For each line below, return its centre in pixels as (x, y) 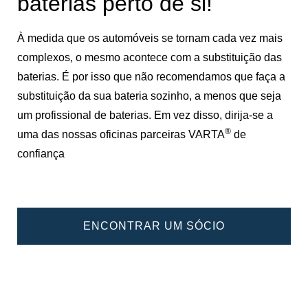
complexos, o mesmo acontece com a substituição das (150, 57)
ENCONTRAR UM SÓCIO (154, 225)
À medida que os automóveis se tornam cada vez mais (150, 38)
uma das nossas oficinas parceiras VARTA (121, 134)
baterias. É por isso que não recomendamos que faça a (151, 76)
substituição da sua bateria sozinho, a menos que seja (149, 96)
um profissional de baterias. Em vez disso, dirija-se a (145, 115)
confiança (41, 153)
